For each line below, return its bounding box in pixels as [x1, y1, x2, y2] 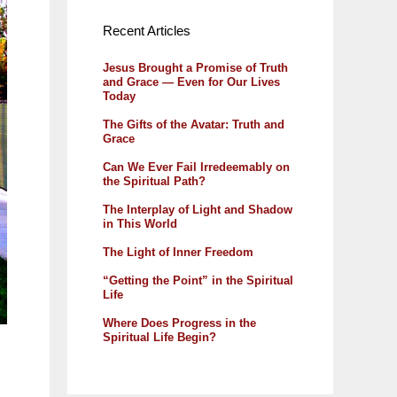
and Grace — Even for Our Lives [103, 74, 280, 89]
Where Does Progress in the [103, 315, 256, 330]
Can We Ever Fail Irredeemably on [103, 160, 290, 174]
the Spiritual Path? [103, 174, 206, 188]
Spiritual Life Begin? [103, 330, 216, 344]
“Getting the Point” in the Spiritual [103, 273, 293, 287]
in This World [103, 216, 177, 230]
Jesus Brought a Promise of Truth [103, 60, 288, 74]
